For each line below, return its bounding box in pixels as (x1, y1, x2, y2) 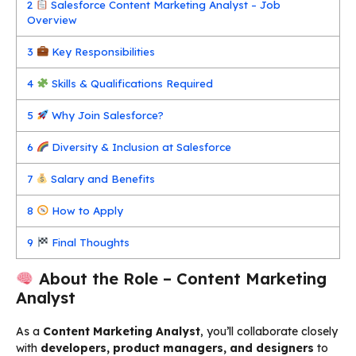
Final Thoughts (48, 235, 130, 249)
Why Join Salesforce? (48, 108, 164, 122)
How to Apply (48, 203, 124, 217)
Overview (27, 13, 78, 26)
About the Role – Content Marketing (33, 268, 327, 288)
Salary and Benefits (48, 172, 156, 185)
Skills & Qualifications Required (48, 76, 214, 90)
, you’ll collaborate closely (200, 323, 338, 339)
